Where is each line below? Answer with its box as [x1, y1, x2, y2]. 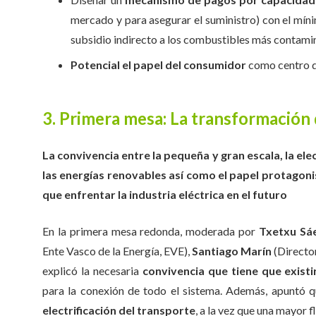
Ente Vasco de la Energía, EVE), [42, 244, 193, 257]
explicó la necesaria [42, 264, 142, 277]
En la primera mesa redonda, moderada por [42, 224, 259, 238]
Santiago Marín [192, 244, 272, 257]
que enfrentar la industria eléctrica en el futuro [42, 188, 287, 201]
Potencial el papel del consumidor [71, 58, 246, 71]
